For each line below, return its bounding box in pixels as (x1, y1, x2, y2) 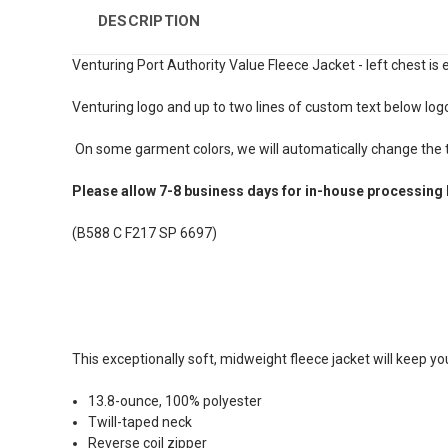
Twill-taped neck (88, 414, 193, 431)
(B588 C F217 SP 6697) (72, 225, 220, 242)
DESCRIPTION (97, 12, 201, 31)
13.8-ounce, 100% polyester (88, 393, 263, 410)
